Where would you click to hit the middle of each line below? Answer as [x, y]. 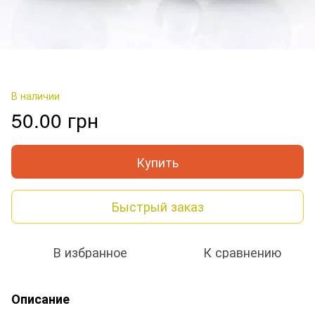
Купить [157, 161]
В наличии [36, 95]
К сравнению [242, 251]
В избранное [90, 251]
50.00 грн [55, 119]
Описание [40, 298]
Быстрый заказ [157, 206]
